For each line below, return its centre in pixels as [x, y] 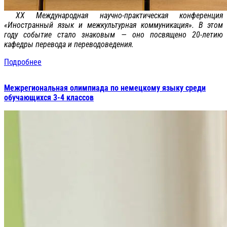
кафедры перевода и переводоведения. [69, 44]
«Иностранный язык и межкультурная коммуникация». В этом [113, 25]
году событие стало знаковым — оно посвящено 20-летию [113, 34]
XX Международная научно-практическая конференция [113, 15]
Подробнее [23, 62]
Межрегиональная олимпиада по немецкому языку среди [105, 88]
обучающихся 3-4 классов [49, 97]
